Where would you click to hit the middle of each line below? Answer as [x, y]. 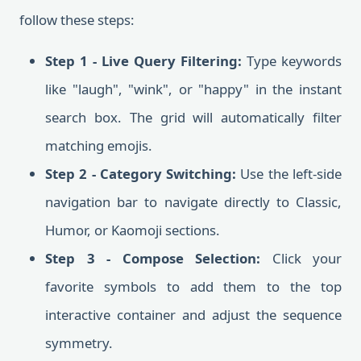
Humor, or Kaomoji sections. [133, 230]
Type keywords [292, 61]
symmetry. [79, 343]
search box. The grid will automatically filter [193, 117]
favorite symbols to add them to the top [193, 286]
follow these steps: [77, 20]
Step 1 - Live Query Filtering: [143, 61]
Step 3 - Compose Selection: [153, 258]
